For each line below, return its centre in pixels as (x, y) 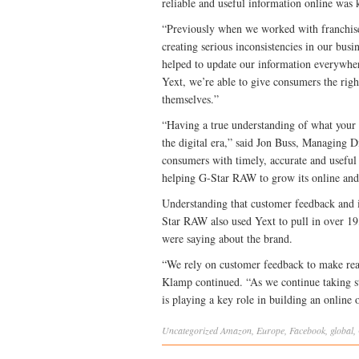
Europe (270, 330)
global (342, 330)
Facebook (307, 330)
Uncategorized (190, 330)
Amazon (236, 330)
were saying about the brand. (227, 238)
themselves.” (190, 99)
